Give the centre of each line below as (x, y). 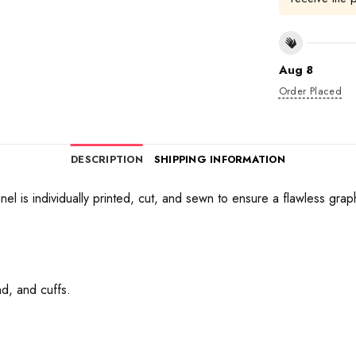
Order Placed (310, 91)
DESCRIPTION (107, 160)
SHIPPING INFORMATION (219, 160)
